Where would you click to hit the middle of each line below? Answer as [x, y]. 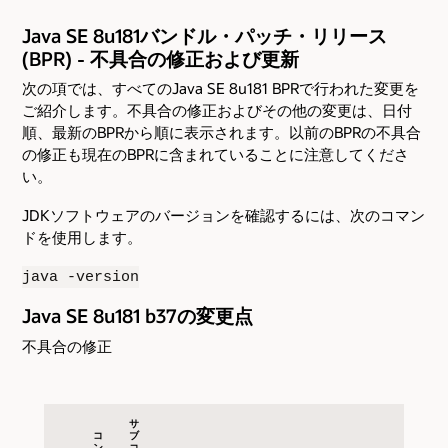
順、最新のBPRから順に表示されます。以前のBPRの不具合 [221, 132]
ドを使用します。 [82, 236]
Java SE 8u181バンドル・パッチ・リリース [204, 35]
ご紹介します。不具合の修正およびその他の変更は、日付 [217, 110]
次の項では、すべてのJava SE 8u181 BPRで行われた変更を [220, 88]
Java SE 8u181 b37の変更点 [137, 316]
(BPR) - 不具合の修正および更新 [160, 58]
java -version [80, 276]
